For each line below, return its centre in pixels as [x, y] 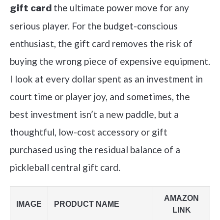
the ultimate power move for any [120, 8]
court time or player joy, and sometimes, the [100, 96]
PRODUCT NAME [87, 204]
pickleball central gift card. [65, 167]
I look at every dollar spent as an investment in [106, 79]
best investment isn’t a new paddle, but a [94, 114]
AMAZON [181, 198]
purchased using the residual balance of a [95, 150]
